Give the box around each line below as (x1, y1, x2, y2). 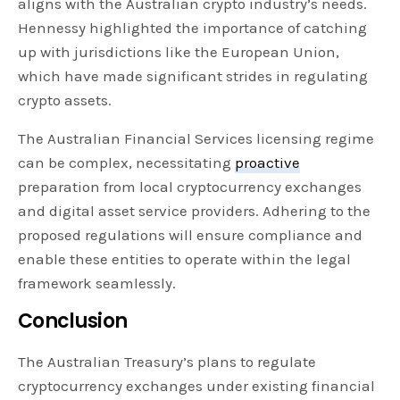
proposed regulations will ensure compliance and (18, 225, 363, 244)
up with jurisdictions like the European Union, (18, 42, 340, 61)
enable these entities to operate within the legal (18, 249, 352, 268)
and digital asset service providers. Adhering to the (18, 201, 371, 220)
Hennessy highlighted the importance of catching (18, 18, 368, 37)
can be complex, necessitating (18, 153, 236, 171)
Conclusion (18, 306, 128, 335)
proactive (235, 153, 301, 171)
